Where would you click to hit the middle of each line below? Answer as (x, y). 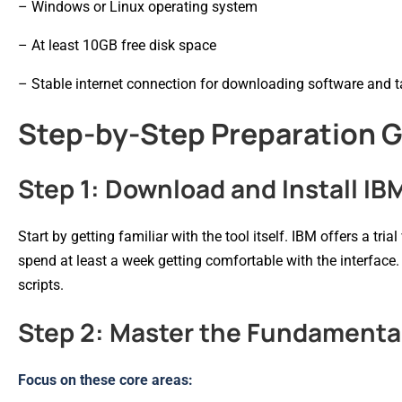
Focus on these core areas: (105, 380)
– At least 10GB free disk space (117, 45)
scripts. (41, 284)
